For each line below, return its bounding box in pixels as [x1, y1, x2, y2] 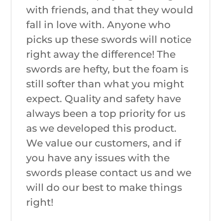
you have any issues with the [26, 151, 170, 164]
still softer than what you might [26, 77, 184, 90]
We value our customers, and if [26, 137, 182, 149]
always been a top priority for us [26, 107, 186, 119]
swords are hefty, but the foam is [26, 63, 189, 75]
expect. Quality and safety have [26, 92, 182, 105]
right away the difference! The [26, 48, 176, 60]
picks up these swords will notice [26, 33, 192, 45]
